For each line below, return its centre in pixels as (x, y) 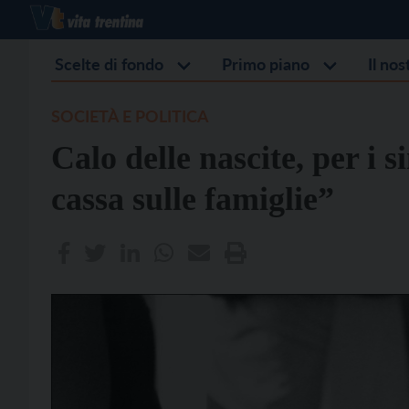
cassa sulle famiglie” (193, 199)
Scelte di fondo (109, 64)
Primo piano (266, 64)
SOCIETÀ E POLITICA (130, 116)
